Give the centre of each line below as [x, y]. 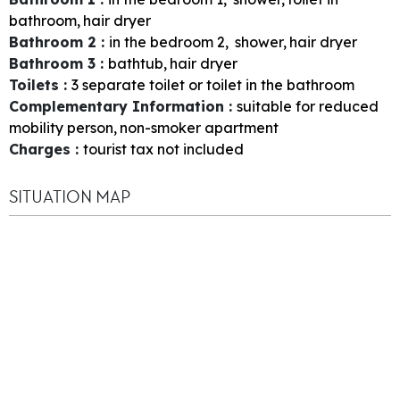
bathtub [136, 64]
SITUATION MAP [70, 197]
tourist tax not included [163, 150]
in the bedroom [161, 42]
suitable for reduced [308, 107]
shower [259, 42]
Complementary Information [119, 107]
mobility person [61, 128]
